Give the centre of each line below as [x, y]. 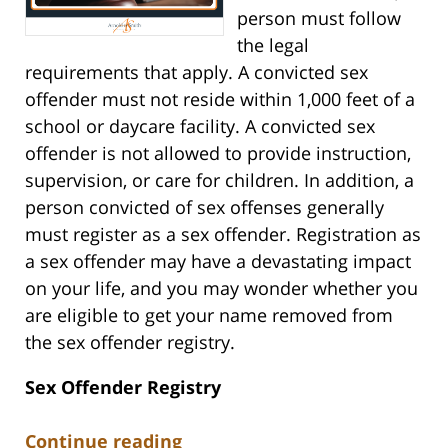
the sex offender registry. [130, 341]
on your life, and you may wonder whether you [221, 287]
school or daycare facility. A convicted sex [200, 125]
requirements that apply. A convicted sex [196, 71]
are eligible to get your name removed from [209, 314]
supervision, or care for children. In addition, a [219, 179]
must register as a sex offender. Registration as [223, 233]
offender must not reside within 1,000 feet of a [220, 98]
